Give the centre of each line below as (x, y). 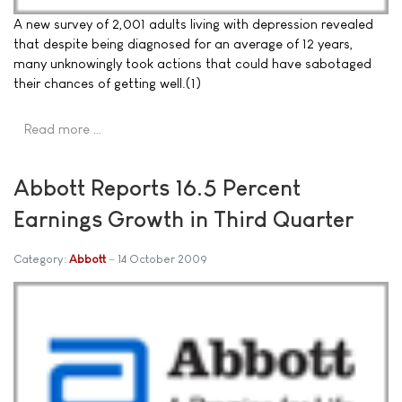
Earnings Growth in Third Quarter (184, 218)
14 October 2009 (162, 258)
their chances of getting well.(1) (107, 83)
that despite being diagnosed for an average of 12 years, (184, 44)
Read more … (63, 129)
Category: (41, 258)
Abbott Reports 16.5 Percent (157, 187)
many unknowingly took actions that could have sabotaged (192, 63)
